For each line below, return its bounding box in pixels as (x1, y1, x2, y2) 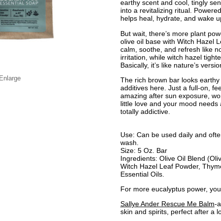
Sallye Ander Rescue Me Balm (120, 200, 215, 208)
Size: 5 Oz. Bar (120, 146, 167, 154)
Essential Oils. (120, 170, 164, 178)
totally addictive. (120, 108, 170, 116)
